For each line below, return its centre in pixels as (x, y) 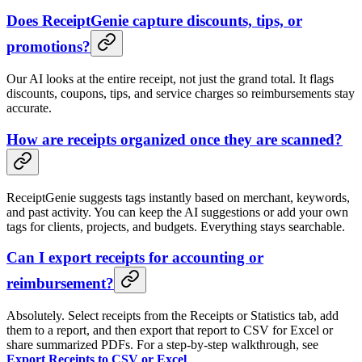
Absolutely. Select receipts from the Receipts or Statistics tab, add (173, 316)
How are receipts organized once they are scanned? (175, 139)
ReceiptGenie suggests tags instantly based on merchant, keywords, (178, 197)
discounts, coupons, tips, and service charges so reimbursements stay (181, 94)
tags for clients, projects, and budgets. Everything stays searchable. (176, 226)
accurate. (29, 108)
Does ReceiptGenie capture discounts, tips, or (154, 21)
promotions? (48, 47)
